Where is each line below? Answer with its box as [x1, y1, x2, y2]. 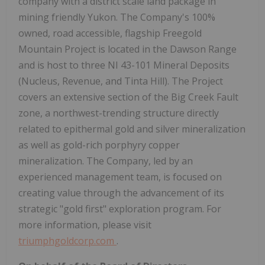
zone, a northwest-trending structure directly [18, 106, 219, 119]
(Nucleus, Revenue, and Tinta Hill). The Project [18, 74, 223, 88]
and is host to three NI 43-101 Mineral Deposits [18, 58, 230, 72]
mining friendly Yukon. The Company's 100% [18, 10, 215, 24]
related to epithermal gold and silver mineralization [18, 122, 245, 135]
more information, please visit [18, 218, 151, 231]
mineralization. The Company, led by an [18, 154, 193, 167]
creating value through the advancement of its [18, 186, 224, 199]
